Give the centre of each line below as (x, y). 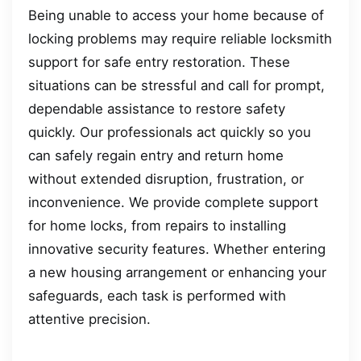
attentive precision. (89, 319)
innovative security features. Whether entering (177, 249)
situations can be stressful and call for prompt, (176, 85)
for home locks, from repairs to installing (157, 225)
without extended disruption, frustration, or (166, 178)
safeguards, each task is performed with (157, 295)
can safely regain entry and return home (156, 155)
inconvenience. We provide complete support (173, 202)
